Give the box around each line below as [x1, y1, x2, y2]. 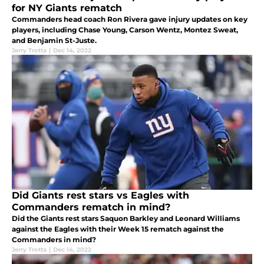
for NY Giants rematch [12, 2, 122, 14]
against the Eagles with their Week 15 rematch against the [12, 225, 224, 234]
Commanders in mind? [12, 235, 96, 245]
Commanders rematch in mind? [12, 202, 170, 213]
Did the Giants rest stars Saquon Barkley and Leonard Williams [12, 214, 240, 223]
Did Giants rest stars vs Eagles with [12, 190, 189, 202]
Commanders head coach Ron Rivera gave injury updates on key [12, 15, 247, 24]
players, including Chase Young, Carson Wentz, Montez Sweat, [12, 25, 238, 35]
